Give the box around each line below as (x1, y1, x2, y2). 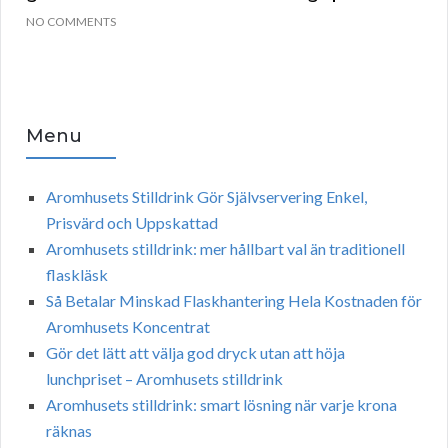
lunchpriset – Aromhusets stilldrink (46, 369, 283, 389)
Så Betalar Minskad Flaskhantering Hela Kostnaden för (46, 291, 422, 311)
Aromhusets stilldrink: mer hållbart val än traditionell (46, 239, 405, 259)
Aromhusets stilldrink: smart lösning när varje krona (46, 395, 397, 415)
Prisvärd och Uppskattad (46, 213, 218, 233)
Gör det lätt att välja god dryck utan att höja (46, 343, 345, 363)
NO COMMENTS (26, 14, 116, 30)
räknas (46, 421, 92, 441)
